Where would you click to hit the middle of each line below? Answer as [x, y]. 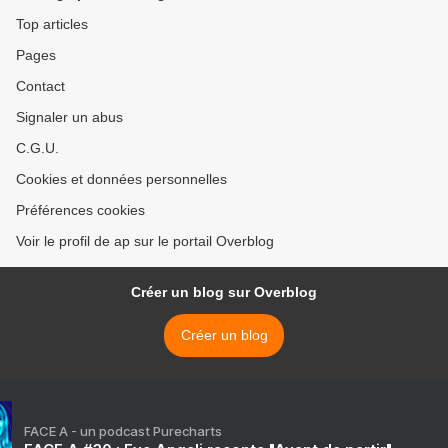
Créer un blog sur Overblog [224, 292]
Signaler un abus [69, 117]
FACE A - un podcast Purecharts [123, 431]
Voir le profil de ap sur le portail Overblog [145, 241]
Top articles [52, 24]
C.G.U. [37, 148]
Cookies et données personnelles [121, 179]
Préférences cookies [80, 210]
